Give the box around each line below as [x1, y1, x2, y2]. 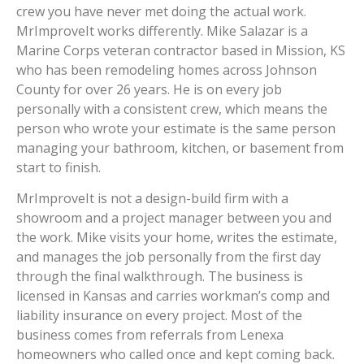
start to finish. [16, 158, 101, 176]
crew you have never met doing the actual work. [16, 2, 306, 20]
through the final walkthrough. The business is [16, 267, 303, 286]
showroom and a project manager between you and [16, 209, 331, 227]
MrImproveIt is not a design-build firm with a [16, 189, 288, 208]
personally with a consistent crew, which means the [16, 100, 327, 118]
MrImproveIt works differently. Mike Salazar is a [16, 22, 308, 40]
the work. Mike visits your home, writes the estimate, [16, 228, 337, 247]
